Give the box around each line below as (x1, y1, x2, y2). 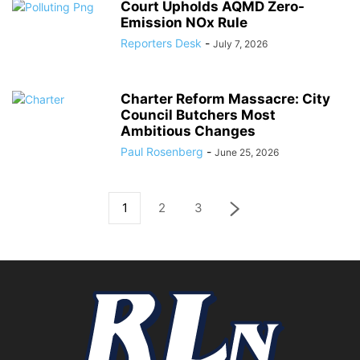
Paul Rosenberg (121, 145, 203, 158)
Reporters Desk (121, 36, 202, 50)
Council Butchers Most (121, 107, 276, 123)
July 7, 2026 (213, 38, 268, 50)
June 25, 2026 (215, 146, 279, 158)
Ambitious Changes (121, 123, 256, 139)
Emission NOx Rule (121, 14, 247, 31)
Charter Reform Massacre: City (121, 91, 330, 107)
